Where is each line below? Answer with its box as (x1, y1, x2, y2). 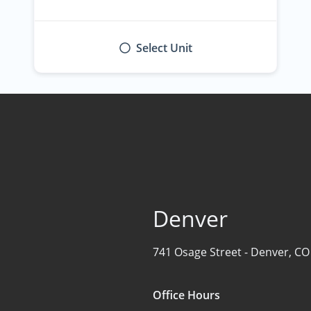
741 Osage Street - (153, 244, 251, 260)
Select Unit (135, 40, 192, 56)
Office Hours (153, 287, 220, 303)
